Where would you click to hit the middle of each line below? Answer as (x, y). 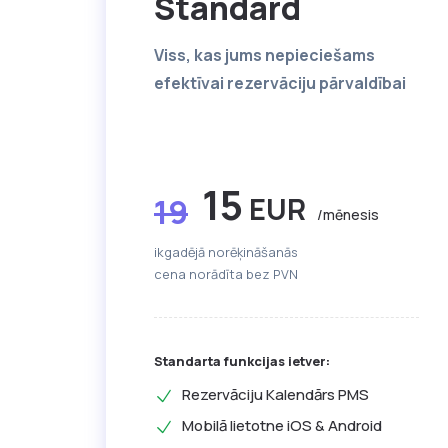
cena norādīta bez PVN (226, 274)
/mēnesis (348, 215)
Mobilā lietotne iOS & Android (282, 426)
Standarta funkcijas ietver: (242, 361)
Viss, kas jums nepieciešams (264, 55)
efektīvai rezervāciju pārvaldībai (280, 83)
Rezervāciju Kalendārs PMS (275, 395)
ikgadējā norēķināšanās (226, 252)
